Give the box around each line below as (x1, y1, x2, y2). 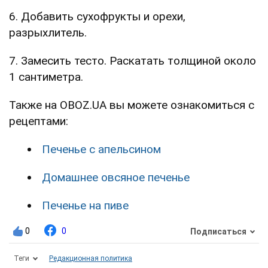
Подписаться (190, 226, 246, 236)
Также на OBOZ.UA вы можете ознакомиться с (9, 98, 254, 112)
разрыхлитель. (9, 26, 87, 40)
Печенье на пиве (42, 199, 129, 213)
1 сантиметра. (9, 70, 83, 84)
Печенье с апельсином (42, 142, 161, 157)
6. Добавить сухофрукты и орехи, (9, 10, 185, 24)
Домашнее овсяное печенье (42, 170, 190, 185)
